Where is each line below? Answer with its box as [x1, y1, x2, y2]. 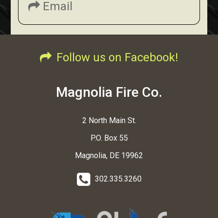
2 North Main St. [82, 116, 136, 126]
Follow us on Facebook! [56, 51, 178, 65]
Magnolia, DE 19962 [75, 151, 143, 161]
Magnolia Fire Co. [56, 84, 162, 101]
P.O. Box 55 [90, 133, 128, 143]
